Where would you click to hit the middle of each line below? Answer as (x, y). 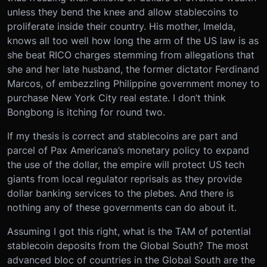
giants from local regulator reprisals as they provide (125, 179)
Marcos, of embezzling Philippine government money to (133, 84)
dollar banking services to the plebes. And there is (120, 193)
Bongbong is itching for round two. (86, 112)
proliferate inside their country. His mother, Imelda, (121, 27)
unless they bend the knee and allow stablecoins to (123, 12)
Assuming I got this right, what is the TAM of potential (129, 232)
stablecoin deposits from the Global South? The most (128, 246)
